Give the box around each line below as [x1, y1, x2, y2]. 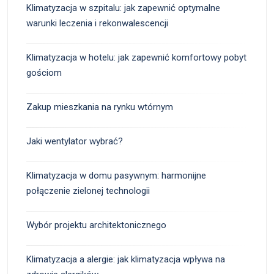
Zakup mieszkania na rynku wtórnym [26, 101, 173, 113]
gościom [26, 67, 62, 78]
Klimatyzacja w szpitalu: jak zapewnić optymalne [26, 2, 220, 13]
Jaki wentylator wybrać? [26, 135, 123, 147]
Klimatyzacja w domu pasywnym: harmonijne [26, 169, 206, 181]
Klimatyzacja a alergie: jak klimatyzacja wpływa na [26, 253, 225, 265]
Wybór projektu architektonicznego [26, 219, 166, 231]
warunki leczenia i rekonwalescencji [26, 17, 168, 29]
